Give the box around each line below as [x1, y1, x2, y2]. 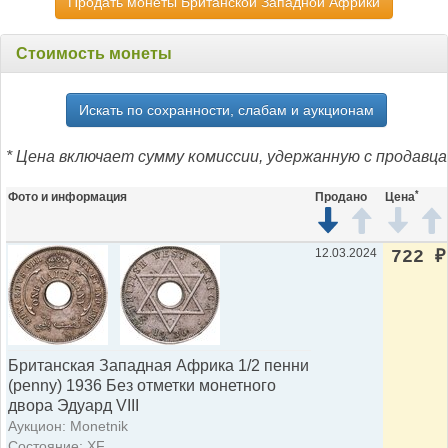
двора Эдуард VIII [8, 397, 139, 415]
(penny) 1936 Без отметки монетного [8, 377, 276, 395]
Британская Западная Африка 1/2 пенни [8, 357, 309, 375]
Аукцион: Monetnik [8, 418, 128, 435]
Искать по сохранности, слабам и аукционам [79, 102, 374, 119]
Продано [315, 190, 367, 205]
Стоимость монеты [16, 45, 172, 63]
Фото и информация [8, 190, 127, 205]
